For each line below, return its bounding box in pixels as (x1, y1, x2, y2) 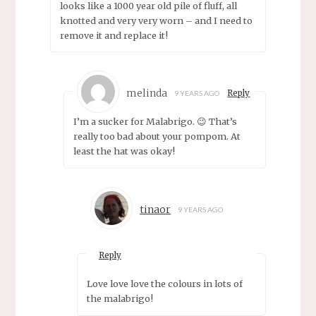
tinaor (140, 202, 171, 216)
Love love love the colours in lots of (86, 277, 243, 289)
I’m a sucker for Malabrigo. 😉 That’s (73, 116, 237, 128)
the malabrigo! (86, 292, 153, 304)
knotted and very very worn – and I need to (59, 14, 253, 26)
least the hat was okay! (73, 145, 175, 157)
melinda (126, 87, 167, 100)
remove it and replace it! (59, 29, 168, 41)
